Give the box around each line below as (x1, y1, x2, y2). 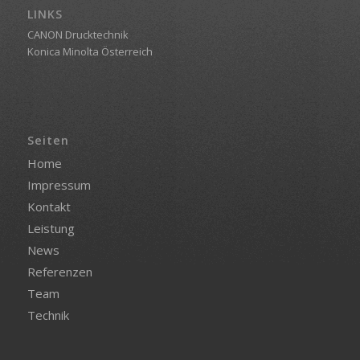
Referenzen (27, 263, 92, 280)
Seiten (27, 132, 69, 148)
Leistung (27, 219, 75, 236)
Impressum (27, 176, 91, 193)
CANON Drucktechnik (27, 27, 129, 42)
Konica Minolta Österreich (27, 43, 153, 59)
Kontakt (27, 198, 71, 215)
